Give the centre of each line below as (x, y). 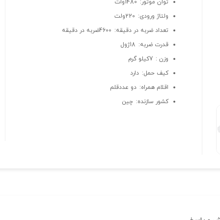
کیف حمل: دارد (149, 73)
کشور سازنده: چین (145, 102)
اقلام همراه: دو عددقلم (139, 88)
